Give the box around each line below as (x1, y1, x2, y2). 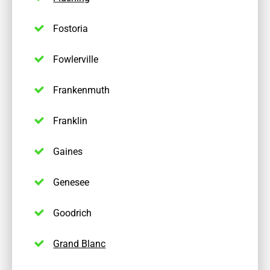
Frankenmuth (53, 83, 110, 96)
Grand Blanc (53, 237, 106, 250)
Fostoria (53, 22, 89, 35)
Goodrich (53, 206, 92, 219)
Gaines (53, 145, 83, 158)
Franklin (53, 114, 88, 127)
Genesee (53, 175, 90, 189)
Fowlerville (53, 52, 99, 66)
